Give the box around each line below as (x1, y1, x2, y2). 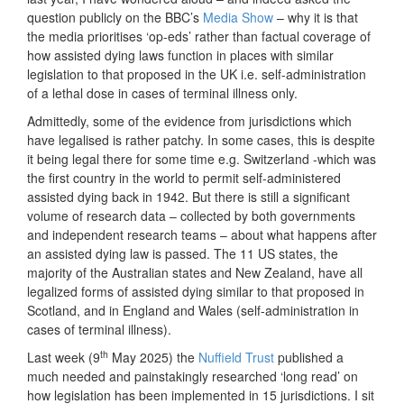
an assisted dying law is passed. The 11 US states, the (27, 244, 338, 263)
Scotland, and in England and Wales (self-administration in (27, 301, 359, 320)
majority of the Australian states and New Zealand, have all (27, 263, 363, 282)
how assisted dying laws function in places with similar (27, 46, 334, 65)
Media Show (203, 8, 273, 27)
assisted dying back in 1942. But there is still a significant (27, 188, 350, 207)
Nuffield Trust (198, 348, 274, 367)
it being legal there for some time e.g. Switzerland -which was (27, 150, 376, 169)
